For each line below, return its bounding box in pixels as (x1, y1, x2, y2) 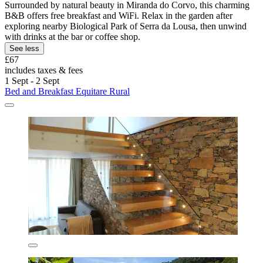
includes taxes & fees (5, 65, 83, 75)
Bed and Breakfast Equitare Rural (5, 86, 130, 96)
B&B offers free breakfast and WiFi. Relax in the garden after (5, 10, 232, 21)
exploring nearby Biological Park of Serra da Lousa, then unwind (5, 21, 247, 31)
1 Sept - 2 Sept (5, 75, 59, 86)
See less (9, 43, 39, 53)
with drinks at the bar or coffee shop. (5, 31, 140, 42)
